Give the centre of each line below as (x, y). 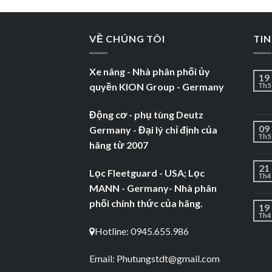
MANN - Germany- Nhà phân (153, 188)
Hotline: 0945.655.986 (142, 231)
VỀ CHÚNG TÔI (127, 38)
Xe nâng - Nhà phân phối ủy (150, 72)
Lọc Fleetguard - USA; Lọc (147, 172)
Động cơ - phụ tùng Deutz (147, 115)
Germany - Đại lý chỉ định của (153, 130)
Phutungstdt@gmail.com (168, 259)
